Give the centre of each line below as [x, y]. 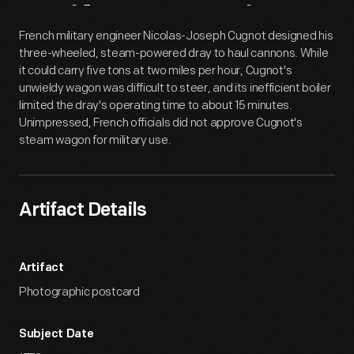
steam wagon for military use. [95, 140]
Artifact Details [83, 211]
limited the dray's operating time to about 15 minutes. [156, 105]
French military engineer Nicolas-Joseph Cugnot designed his [176, 36]
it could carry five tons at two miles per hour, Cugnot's [156, 71]
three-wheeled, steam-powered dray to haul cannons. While [174, 53]
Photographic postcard [79, 292]
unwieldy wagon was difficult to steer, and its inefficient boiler [175, 88]
